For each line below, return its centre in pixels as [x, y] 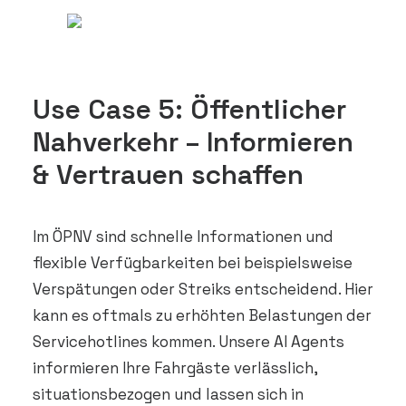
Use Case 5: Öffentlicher [189, 109]
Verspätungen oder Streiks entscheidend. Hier [203, 289]
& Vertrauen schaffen [168, 174]
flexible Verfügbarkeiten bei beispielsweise [193, 263]
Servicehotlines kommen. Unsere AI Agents [188, 342]
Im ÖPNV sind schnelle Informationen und [183, 237]
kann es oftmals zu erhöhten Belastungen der [202, 315]
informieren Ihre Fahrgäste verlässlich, [175, 368]
